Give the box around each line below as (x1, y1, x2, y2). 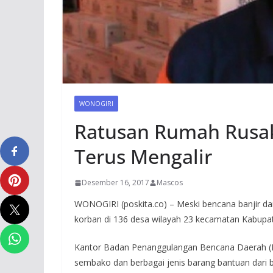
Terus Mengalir (74, 143, 212, 170)
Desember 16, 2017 (82, 177, 149, 188)
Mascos (157, 177, 183, 188)
